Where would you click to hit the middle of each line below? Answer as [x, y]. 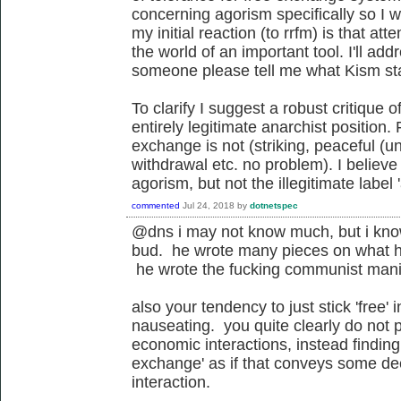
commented [156, 205]
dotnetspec [274, 205]
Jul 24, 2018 [209, 205]
